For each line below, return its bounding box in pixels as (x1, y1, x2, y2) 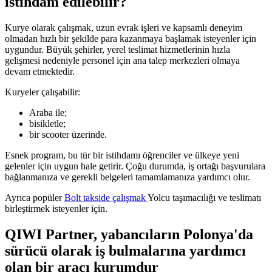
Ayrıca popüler (5, 192, 64, 203)
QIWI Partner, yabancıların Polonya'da (5, 226, 253, 243)
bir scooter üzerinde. (29, 129, 107, 140)
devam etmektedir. (5, 66, 75, 77)
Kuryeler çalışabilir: (5, 87, 80, 98)
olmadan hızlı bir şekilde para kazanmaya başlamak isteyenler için (5, 33, 256, 44)
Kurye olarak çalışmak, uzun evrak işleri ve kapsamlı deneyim (5, 22, 242, 33)
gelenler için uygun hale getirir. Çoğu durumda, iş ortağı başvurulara (5, 161, 265, 172)
